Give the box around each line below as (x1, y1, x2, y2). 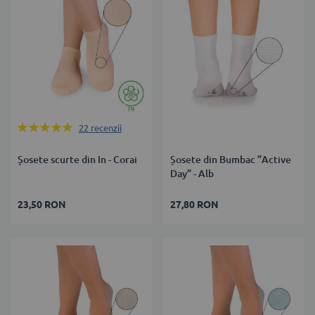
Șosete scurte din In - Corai (18, 153, 137, 165)
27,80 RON (170, 198, 219, 210)
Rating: (17, 121, 49, 133)
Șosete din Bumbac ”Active (170, 153, 292, 165)
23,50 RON (18, 198, 66, 210)
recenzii (91, 122, 122, 133)
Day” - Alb (170, 167, 214, 179)
